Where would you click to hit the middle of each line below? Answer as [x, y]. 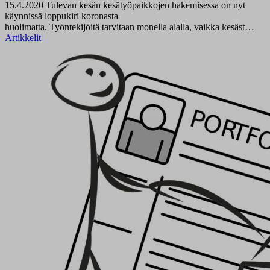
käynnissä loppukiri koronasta [61, 16]
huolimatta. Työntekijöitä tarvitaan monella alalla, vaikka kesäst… [130, 27]
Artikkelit [23, 37]
